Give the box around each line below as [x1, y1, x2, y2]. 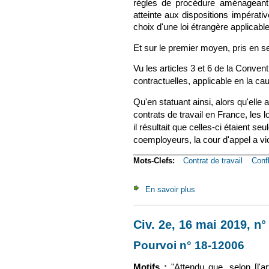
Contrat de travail [183, 156, 243, 166]
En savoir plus [145, 185, 195, 194]
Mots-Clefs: [133, 156, 177, 166]
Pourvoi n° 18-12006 [133, 239, 244, 252]
